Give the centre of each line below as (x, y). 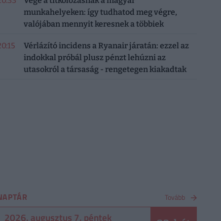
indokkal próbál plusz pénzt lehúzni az (94, 57)
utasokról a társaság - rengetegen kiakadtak (105, 69)
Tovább (175, 197)
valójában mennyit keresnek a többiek (93, 24)
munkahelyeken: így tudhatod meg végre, (100, 12)
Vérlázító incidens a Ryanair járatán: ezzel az (106, 45)
